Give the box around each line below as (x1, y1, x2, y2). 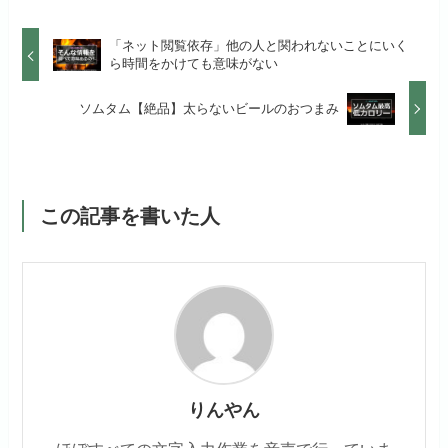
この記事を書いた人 (39, 204, 220, 227)
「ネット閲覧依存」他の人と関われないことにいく (108, 38, 408, 54)
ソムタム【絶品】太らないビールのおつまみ (79, 100, 340, 116)
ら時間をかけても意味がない (108, 56, 278, 72)
